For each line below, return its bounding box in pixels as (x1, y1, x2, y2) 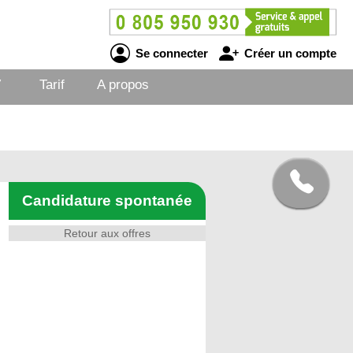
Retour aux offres (64, 227, 150, 240)
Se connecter (132, 46, 208, 60)
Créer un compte (240, 46, 336, 60)
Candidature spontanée (22, 192, 192, 209)
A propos (97, 77, 149, 92)
